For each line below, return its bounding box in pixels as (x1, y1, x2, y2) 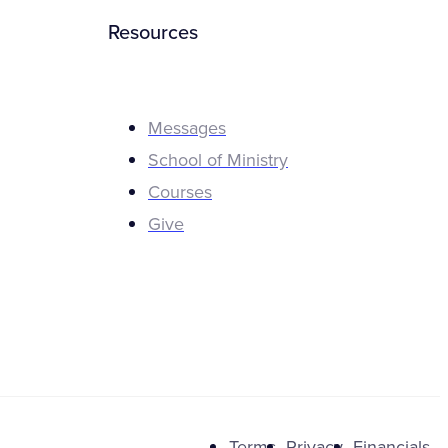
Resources (108, 21, 198, 46)
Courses (148, 180, 212, 203)
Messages (148, 116, 226, 139)
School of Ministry (148, 148, 288, 171)
